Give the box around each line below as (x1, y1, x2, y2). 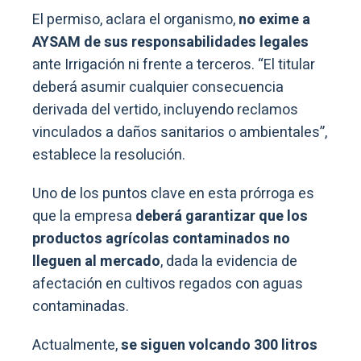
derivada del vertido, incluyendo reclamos (32, 98, 298, 121)
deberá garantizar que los (135, 205, 308, 227)
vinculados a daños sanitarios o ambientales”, (32, 121, 327, 143)
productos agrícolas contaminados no (32, 227, 290, 250)
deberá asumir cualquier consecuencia (32, 76, 284, 98)
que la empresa (32, 205, 135, 227)
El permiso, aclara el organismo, (32, 8, 239, 31)
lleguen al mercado (32, 250, 160, 272)
